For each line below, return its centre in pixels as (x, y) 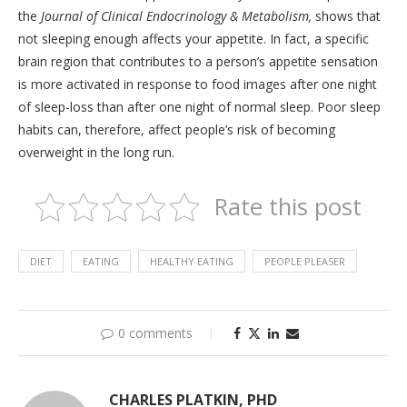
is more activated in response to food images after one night (198, 84)
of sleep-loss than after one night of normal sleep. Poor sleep (199, 107)
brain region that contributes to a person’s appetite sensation (198, 62)
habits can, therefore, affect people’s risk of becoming (177, 130)
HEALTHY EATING (192, 262)
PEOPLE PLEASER (305, 262)
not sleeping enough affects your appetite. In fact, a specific (194, 39)
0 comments (155, 333)
